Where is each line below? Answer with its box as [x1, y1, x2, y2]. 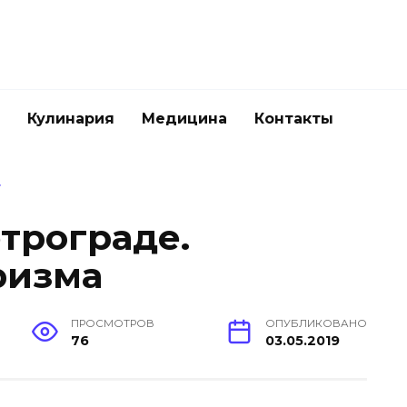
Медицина [142, 110, 227, 127]
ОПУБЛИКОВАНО [265, 317, 367, 331]
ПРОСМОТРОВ [71, 317, 155, 331]
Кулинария [27, 110, 114, 127]
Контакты [254, 110, 333, 127]
